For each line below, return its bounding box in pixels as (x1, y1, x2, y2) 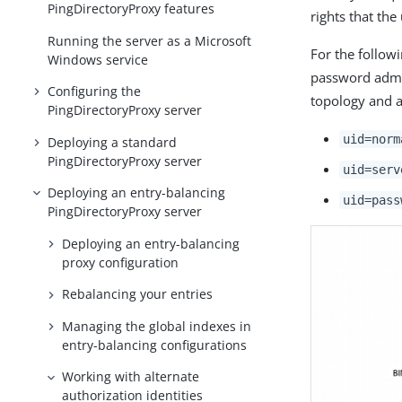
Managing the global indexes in (62, 317, 252, 335)
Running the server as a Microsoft (48, 31, 252, 49)
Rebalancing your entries (62, 285, 214, 303)
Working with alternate (62, 368, 200, 386)
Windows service (48, 50, 149, 68)
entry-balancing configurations (62, 336, 248, 354)
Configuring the (48, 83, 142, 100)
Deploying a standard (48, 133, 178, 151)
